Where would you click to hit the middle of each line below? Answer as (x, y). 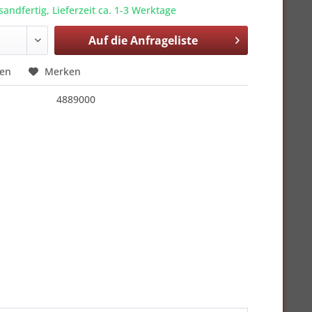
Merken (63, 71)
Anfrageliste (164, 40)
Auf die (108, 40)
